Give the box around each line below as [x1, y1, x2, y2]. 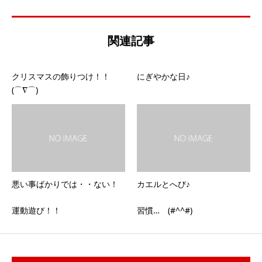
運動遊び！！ [12, 205, 61, 216]
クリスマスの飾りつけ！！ [12, 71, 110, 82]
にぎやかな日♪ [137, 71, 190, 82]
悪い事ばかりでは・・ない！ [12, 178, 118, 190]
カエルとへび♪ [137, 178, 190, 190]
